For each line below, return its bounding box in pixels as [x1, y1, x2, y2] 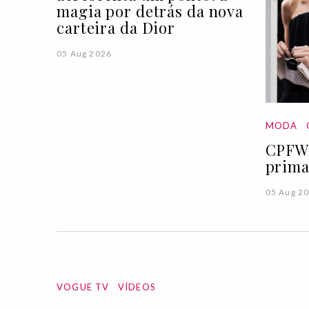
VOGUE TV [57, 281, 110, 292]
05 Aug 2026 [57, 48, 112, 59]
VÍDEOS [117, 281, 156, 292]
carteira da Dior [57, 17, 176, 39]
